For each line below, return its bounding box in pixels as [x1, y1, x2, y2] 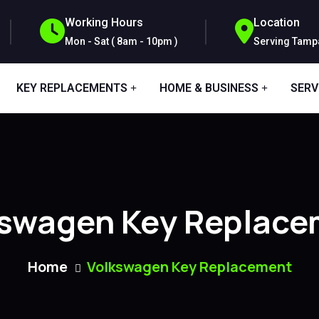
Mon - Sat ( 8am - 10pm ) [65, 35, 178, 47]
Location [253, 15, 300, 29]
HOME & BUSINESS [159, 80, 258, 95]
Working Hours [65, 15, 143, 29]
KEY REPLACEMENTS [16, 80, 127, 95]
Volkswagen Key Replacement [86, 256, 292, 276]
